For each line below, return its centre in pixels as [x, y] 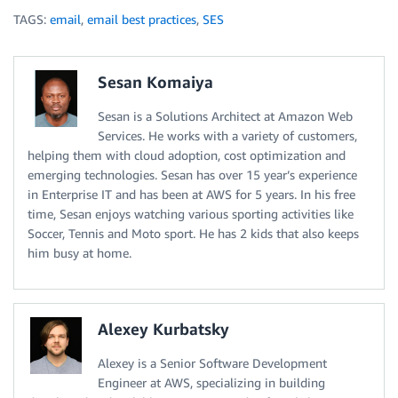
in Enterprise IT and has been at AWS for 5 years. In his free [191, 194]
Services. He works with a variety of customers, [227, 135]
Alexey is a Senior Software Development [212, 362]
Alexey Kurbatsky [163, 328]
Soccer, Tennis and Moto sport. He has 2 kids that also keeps [193, 233]
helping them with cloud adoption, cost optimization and [187, 155]
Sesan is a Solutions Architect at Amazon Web [225, 115]
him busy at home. [80, 252]
